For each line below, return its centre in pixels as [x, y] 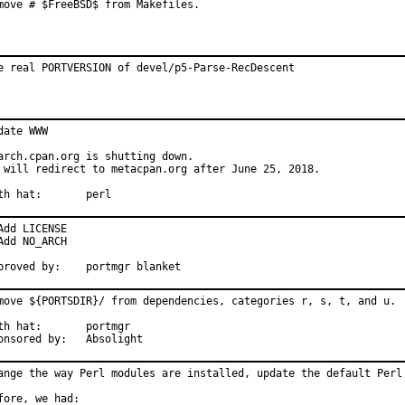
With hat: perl [99, 194]
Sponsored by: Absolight [114, 339]
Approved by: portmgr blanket [133, 267]
